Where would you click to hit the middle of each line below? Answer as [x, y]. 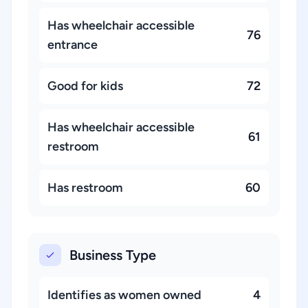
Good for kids [85, 86]
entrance [73, 45]
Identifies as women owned [124, 295]
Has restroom [85, 188]
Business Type [113, 255]
